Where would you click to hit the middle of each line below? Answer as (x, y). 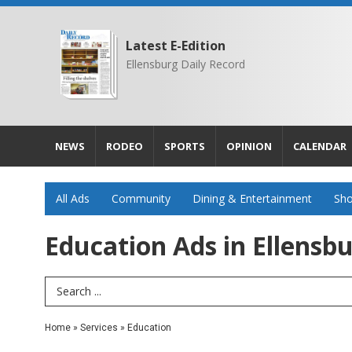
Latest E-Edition (176, 46)
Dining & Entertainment (252, 198)
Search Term (82, 291)
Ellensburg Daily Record (185, 64)
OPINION (249, 146)
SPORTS (185, 146)
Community (141, 198)
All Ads (73, 198)
